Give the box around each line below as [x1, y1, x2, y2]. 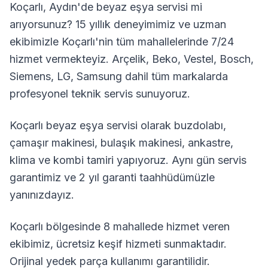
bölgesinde [43, 220, 103, 233]
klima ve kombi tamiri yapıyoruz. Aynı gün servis [10, 154, 246, 166]
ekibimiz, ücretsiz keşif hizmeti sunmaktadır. [10, 237, 227, 250]
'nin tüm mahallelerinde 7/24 [95, 35, 234, 48]
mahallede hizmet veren [110, 220, 230, 233]
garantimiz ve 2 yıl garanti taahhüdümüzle [10, 171, 215, 184]
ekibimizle [10, 35, 62, 48]
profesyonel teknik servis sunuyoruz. [10, 87, 190, 100]
